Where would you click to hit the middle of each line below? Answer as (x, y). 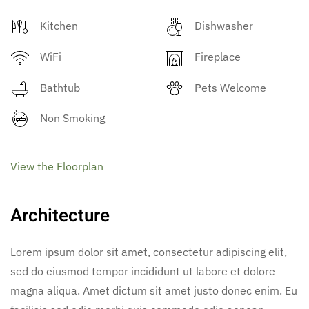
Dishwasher (224, 25)
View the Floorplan (57, 167)
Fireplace (218, 56)
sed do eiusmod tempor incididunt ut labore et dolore (143, 271)
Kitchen (59, 25)
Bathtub (60, 87)
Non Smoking (72, 118)
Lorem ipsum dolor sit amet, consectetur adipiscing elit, (149, 252)
